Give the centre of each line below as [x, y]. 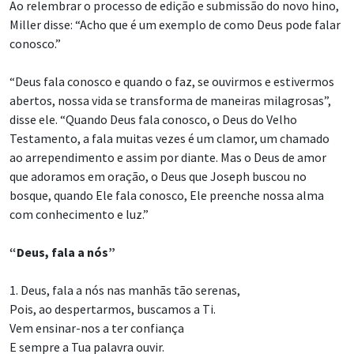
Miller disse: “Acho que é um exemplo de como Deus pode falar [175, 25]
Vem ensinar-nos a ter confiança [97, 328]
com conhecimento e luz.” [79, 215]
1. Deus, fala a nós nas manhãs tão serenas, [125, 290]
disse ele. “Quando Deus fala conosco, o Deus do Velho [153, 120]
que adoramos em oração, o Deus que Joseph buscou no [158, 177]
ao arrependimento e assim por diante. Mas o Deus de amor [168, 158]
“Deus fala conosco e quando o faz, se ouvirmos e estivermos [172, 82]
